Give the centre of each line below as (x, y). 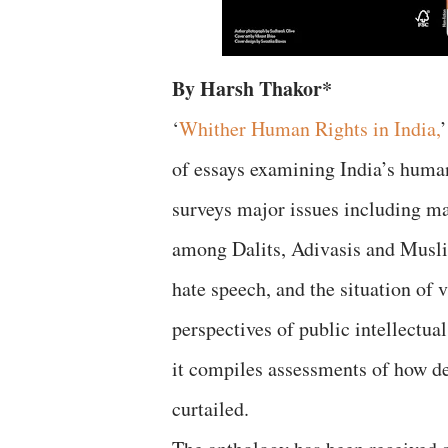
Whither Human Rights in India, (309, 128)
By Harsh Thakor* (255, 88)
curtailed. (210, 408)
